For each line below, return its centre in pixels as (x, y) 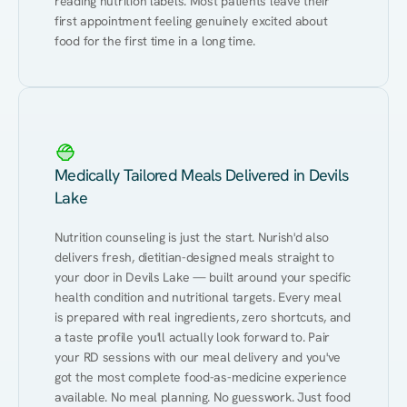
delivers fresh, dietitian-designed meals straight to (194, 257)
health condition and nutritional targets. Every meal (198, 297)
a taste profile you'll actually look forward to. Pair (193, 337)
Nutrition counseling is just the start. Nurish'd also (192, 237)
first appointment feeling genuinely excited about (191, 21)
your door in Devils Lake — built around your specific (203, 277)
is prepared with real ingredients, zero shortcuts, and (203, 317)
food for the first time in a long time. (155, 41)
